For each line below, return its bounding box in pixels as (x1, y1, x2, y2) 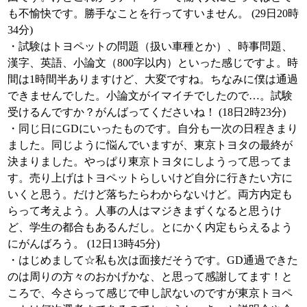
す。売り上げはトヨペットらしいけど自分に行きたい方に (8, 172, 293, 184)
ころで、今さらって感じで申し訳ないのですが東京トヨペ (8, 287, 293, 299)
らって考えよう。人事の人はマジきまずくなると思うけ (8, 205, 282, 217)
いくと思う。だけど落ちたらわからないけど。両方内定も (8, 188, 293, 200)
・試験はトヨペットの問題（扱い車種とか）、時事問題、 (8, 40, 293, 52)
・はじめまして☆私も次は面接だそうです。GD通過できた (8, 254, 298, 266)
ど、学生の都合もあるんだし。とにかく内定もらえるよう (8, 221, 293, 233)
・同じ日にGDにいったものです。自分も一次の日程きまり (8, 123, 298, 134)
